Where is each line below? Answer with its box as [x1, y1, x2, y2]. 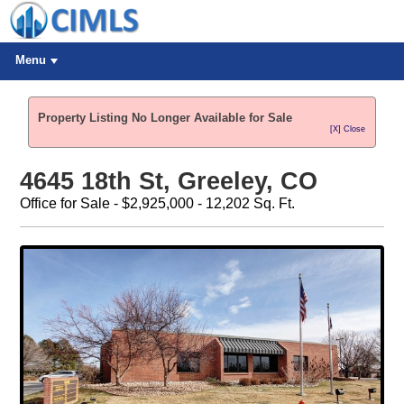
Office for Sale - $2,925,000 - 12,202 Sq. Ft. [19, 196, 295, 212]
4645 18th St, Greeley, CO [19, 168, 317, 196]
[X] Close [330, 124, 366, 133]
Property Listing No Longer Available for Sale [38, 111, 293, 124]
